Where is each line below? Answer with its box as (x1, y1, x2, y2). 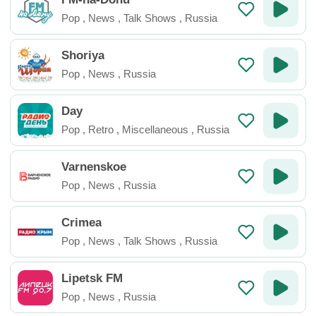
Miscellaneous (122, 123, 188, 135)
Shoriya (61, 49, 104, 62)
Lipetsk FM (61, 272, 123, 285)
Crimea (61, 216, 102, 229)
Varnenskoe (61, 160, 126, 174)
